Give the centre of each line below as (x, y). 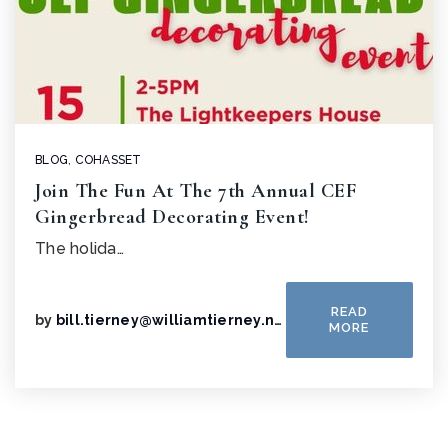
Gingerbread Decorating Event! (172, 217)
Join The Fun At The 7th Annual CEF (195, 191)
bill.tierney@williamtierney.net (164, 320)
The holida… (79, 248)
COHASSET (108, 160)
